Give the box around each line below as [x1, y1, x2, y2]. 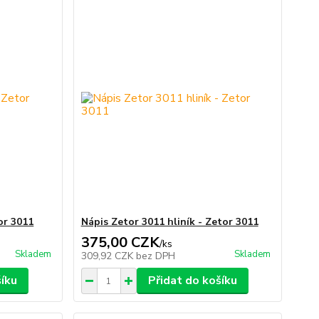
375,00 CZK [80, 233, 159, 252]
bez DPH [135, 249, 175, 263]
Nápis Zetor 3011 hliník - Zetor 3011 [80, 215, 258, 229]
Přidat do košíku [147, 273, 237, 288]
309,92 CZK [80, 249, 136, 263]
